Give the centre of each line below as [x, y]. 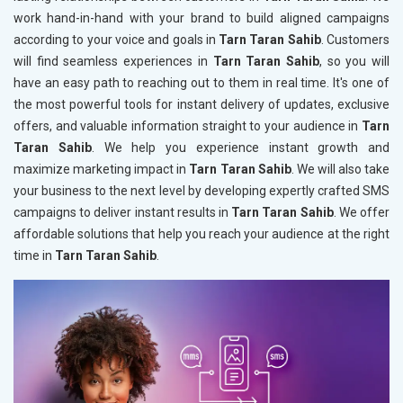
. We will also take [340, 170]
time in [34, 256]
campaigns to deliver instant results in [123, 213]
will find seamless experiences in [113, 62]
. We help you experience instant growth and [240, 148]
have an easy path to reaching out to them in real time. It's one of [201, 83]
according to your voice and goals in [116, 40]
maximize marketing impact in [102, 170]
